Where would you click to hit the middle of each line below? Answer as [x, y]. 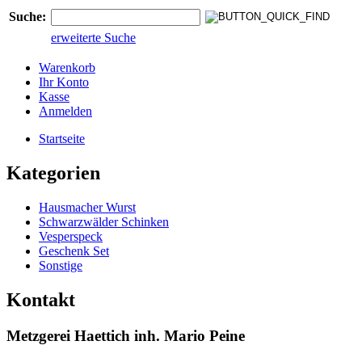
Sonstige [61, 265]
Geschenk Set [74, 250]
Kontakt [41, 299]
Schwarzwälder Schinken [104, 221]
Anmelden [65, 111]
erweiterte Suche [93, 38]
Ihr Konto [64, 82]
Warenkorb [67, 67]
